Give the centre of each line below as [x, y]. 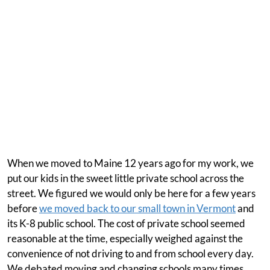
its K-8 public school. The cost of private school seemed [126, 223]
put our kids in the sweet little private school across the [126, 178]
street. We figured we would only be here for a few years [131, 193]
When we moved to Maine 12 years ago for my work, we [130, 163]
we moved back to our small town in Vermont [137, 208]
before [23, 208]
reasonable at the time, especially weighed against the [125, 238]
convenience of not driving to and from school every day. [130, 253]
